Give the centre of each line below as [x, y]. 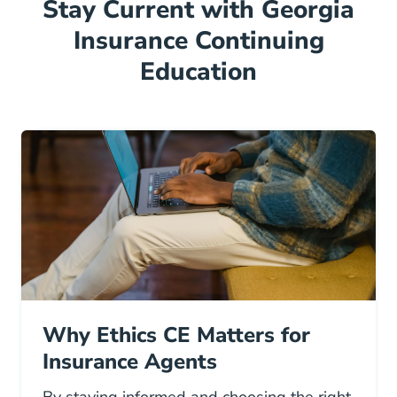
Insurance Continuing [198, 41]
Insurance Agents [130, 362]
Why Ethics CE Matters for [176, 335]
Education [198, 72]
